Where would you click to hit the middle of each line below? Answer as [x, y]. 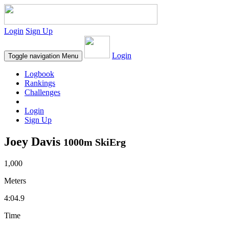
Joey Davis [34, 141]
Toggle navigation [34, 56]
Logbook [39, 74]
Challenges [42, 92]
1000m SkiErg [95, 142]
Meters [15, 180]
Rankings [40, 83]
